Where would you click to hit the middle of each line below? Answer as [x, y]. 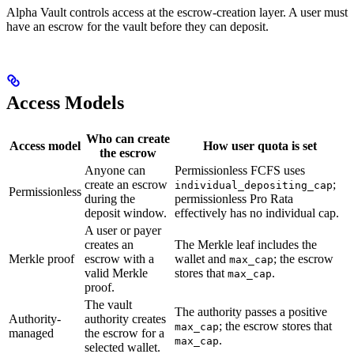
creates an [109, 244]
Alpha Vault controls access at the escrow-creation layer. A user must [177, 12]
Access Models [65, 102]
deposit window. [126, 213]
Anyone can [115, 170]
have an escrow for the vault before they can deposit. [137, 26]
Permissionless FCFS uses [240, 170]
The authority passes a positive [251, 311]
